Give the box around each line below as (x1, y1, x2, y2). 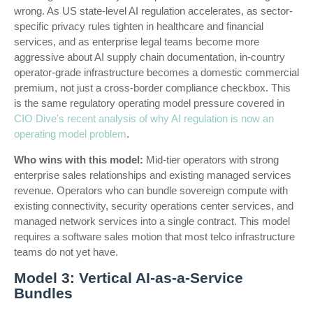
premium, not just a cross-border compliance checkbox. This (14, 82, 291, 94)
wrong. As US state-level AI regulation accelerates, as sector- (14, 5, 293, 17)
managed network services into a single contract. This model (14, 215, 290, 227)
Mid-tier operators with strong (143, 154, 279, 166)
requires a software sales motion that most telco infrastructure (14, 231, 295, 242)
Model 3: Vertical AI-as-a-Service (14, 270, 243, 286)
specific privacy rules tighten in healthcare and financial (14, 20, 263, 32)
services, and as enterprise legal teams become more (14, 36, 259, 48)
